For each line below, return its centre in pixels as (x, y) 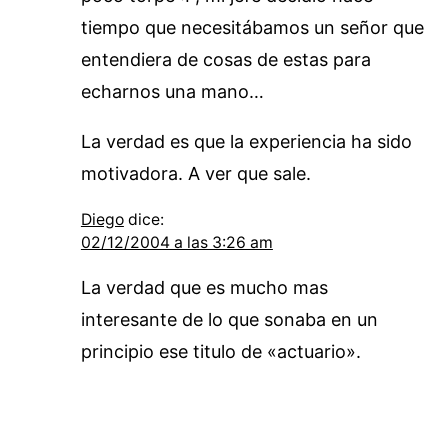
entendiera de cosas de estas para (225, 59)
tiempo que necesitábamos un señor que (252, 27)
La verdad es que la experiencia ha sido (246, 141)
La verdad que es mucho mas (204, 287)
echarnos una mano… (172, 91)
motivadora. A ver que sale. (195, 173)
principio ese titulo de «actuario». (220, 351)
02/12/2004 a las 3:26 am (176, 242)
